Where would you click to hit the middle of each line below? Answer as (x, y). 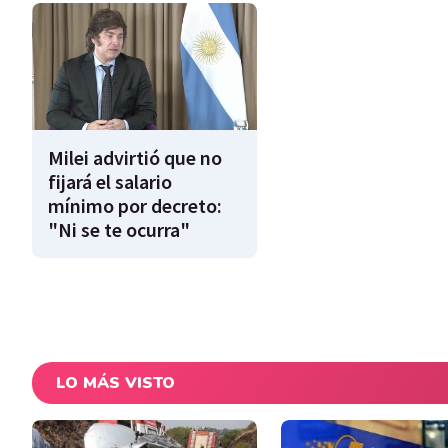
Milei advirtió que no (135, 157)
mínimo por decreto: (135, 205)
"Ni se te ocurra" (119, 229)
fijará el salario (110, 181)
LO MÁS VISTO (115, 382)
